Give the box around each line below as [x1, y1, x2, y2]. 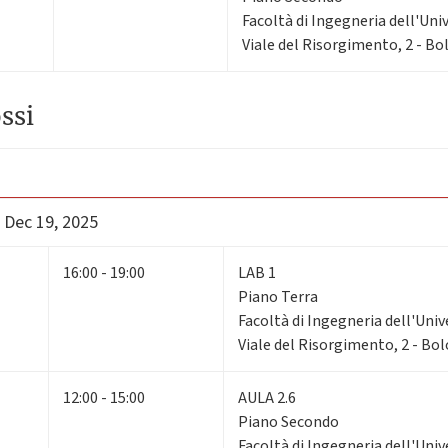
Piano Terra [238, 285, 318, 308]
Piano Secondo [238, 410, 339, 433]
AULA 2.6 [238, 386, 296, 409]
